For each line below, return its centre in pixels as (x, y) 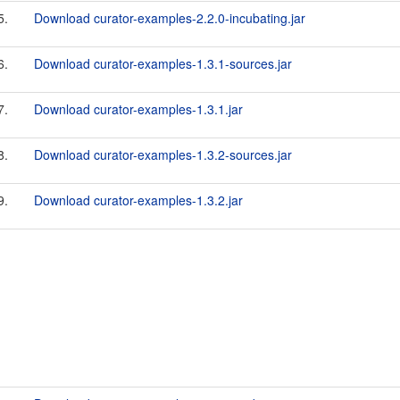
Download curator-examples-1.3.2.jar (138, 200)
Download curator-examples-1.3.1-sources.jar (163, 63)
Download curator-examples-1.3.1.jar (138, 109)
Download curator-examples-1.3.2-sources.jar (163, 154)
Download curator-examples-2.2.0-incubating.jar (170, 18)
